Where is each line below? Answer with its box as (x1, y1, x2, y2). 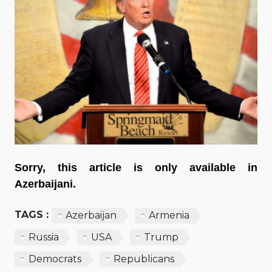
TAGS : (15, 208, 49, 220)
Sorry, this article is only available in (15, 161, 257, 174)
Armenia (149, 209, 189, 221)
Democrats (29, 253, 81, 265)
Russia (29, 231, 59, 243)
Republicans (114, 253, 174, 265)
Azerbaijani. (15, 177, 76, 190)
